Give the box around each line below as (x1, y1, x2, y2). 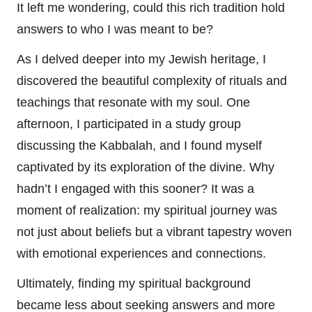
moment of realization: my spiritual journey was (17, 203, 277, 218)
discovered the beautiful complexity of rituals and (17, 74, 287, 88)
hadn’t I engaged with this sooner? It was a (17, 182, 254, 196)
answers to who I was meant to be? (17, 22, 213, 37)
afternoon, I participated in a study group (17, 117, 241, 132)
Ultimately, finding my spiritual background (17, 276, 251, 291)
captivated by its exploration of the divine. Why (17, 160, 274, 175)
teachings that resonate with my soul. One (17, 95, 250, 110)
